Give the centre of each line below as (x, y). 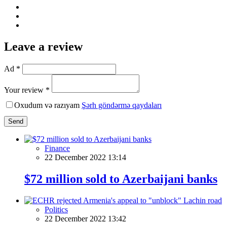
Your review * (27, 90)
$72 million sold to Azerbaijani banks (121, 179)
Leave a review (43, 46)
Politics (56, 209)
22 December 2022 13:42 (85, 218)
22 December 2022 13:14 (85, 157)
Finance (57, 148)
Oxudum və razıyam (48, 105)
